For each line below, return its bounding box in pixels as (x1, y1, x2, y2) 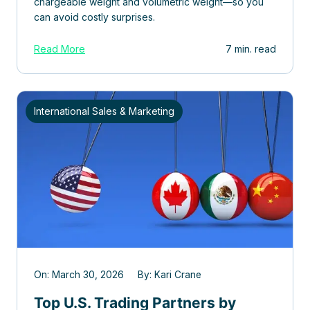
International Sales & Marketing (34, 105, 174, 118)
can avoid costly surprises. (34, 11, 155, 24)
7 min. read (226, 43, 276, 55)
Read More (34, 43, 85, 55)
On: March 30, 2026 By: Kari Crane (34, 269, 201, 281)
